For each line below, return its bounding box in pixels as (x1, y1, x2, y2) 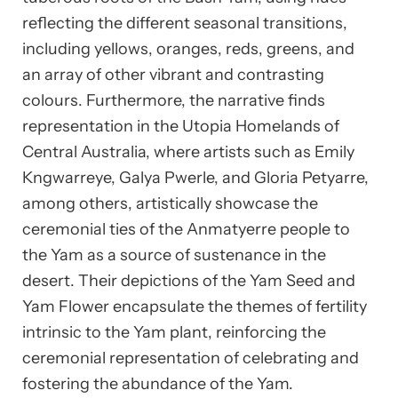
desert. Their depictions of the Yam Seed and (22, 271, 355, 291)
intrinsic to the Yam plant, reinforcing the (22, 322, 326, 343)
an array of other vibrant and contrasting (22, 65, 324, 85)
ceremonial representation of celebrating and (22, 348, 359, 369)
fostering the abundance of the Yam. (22, 374, 293, 394)
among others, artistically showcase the (22, 194, 318, 214)
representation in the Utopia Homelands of (22, 116, 339, 137)
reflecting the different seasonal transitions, (22, 13, 347, 34)
